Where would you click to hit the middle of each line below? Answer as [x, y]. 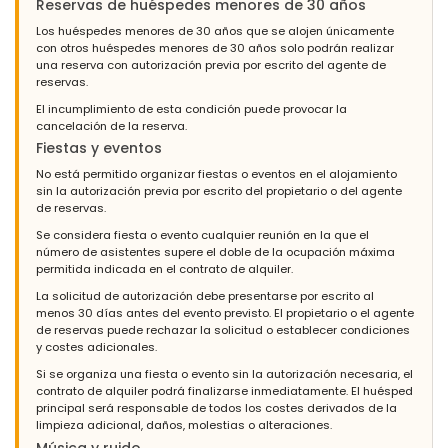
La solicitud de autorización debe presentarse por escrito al [205, 296]
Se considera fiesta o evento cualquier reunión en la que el [202, 235]
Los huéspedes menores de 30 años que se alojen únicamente [215, 30]
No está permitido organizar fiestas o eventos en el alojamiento [216, 174]
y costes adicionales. [96, 347]
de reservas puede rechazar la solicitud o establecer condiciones [223, 330]
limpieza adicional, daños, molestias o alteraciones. [184, 425]
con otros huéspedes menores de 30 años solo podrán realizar [215, 47]
